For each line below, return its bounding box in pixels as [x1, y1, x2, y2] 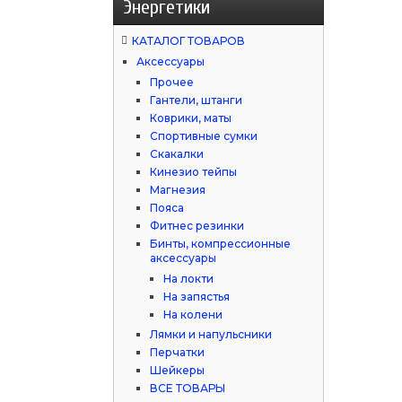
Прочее [150, 75, 195, 90]
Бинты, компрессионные [150, 237, 292, 251]
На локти [163, 272, 214, 286]
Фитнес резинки [150, 219, 245, 233]
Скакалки [150, 147, 205, 162]
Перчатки [150, 345, 205, 360]
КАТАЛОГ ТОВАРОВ [132, 34, 246, 48]
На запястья [163, 290, 231, 304]
